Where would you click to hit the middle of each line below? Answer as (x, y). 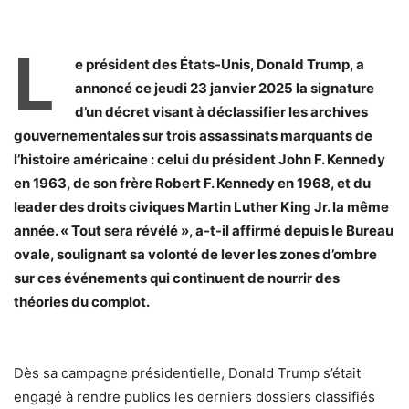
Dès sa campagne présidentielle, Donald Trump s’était (187, 372)
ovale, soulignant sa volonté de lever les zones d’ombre (195, 254)
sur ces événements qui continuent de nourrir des (177, 278)
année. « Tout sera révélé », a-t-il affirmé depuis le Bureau (204, 230)
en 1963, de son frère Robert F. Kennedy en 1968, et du (192, 183)
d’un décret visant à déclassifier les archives (221, 111)
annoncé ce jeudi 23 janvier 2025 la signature (225, 88)
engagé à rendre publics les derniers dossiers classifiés (194, 396)
